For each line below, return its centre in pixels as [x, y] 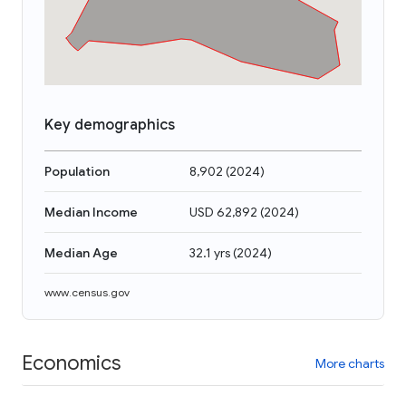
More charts [350, 363]
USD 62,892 [223, 212]
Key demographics [110, 125]
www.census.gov [87, 292]
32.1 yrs [210, 253]
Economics [71, 362]
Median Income [91, 212]
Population [77, 171]
